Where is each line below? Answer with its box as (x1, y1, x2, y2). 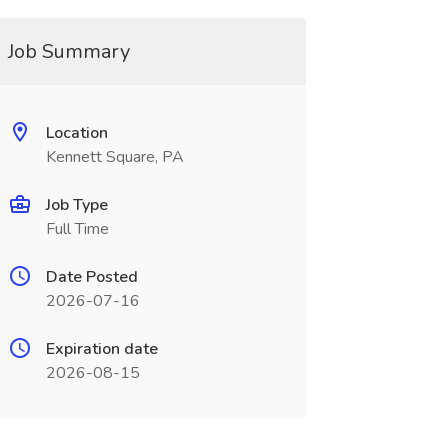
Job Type (45, 194, 108, 216)
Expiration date (45, 338, 158, 360)
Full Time (45, 218, 109, 240)
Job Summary (7, 38, 130, 65)
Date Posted (45, 266, 138, 288)
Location (45, 122, 108, 144)
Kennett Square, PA (45, 146, 184, 168)
